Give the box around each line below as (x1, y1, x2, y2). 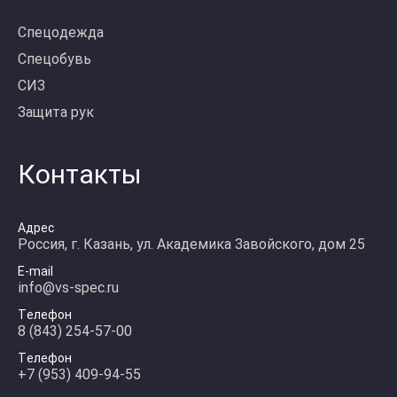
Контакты (18, 159, 142, 190)
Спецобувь (18, 51, 91, 67)
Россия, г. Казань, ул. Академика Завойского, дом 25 (18, 236, 365, 253)
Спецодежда (18, 24, 104, 41)
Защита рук (18, 104, 94, 121)
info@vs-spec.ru (18, 279, 119, 296)
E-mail (18, 264, 53, 278)
